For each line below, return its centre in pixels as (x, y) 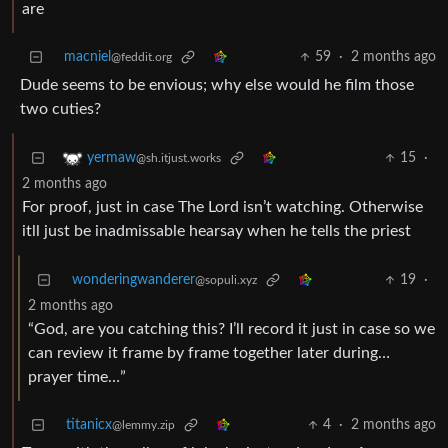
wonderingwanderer (133, 280)
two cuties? (60, 109)
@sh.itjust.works (178, 158)
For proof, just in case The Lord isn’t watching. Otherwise (222, 207)
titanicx (89, 425)
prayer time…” (77, 377)
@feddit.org (141, 57)
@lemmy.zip (143, 425)
